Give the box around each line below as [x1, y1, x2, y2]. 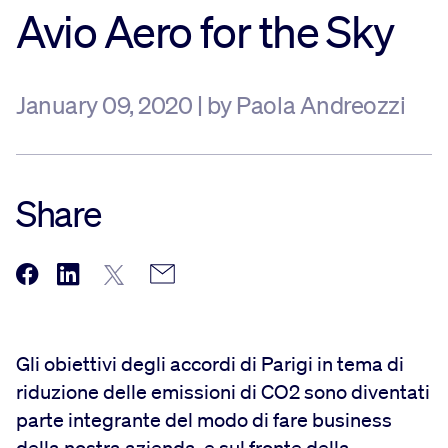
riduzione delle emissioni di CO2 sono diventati [16, 379, 430, 404]
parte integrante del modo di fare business [16, 407, 392, 432]
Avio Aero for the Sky [16, 6, 394, 58]
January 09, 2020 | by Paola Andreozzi [16, 91, 406, 120]
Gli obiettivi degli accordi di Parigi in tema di [16, 351, 404, 376]
